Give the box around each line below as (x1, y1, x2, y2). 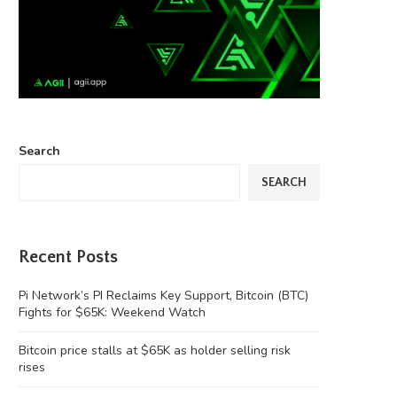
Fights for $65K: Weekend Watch (19, 304, 206, 322)
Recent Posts (19, 247, 118, 268)
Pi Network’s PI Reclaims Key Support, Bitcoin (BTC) (19, 287, 308, 305)
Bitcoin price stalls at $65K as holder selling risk (19, 342, 291, 360)
